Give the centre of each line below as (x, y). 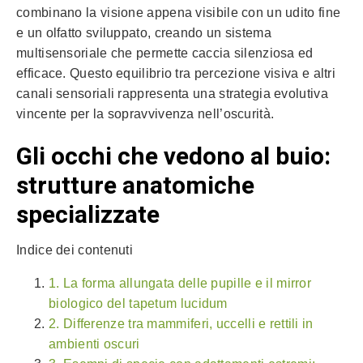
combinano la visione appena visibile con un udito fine (179, 13)
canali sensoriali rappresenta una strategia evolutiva (172, 94)
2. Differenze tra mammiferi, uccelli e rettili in (181, 323)
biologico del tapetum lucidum (138, 303)
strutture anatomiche (135, 187)
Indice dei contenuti (75, 250)
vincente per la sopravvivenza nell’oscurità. (145, 114)
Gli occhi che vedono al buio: (173, 158)
